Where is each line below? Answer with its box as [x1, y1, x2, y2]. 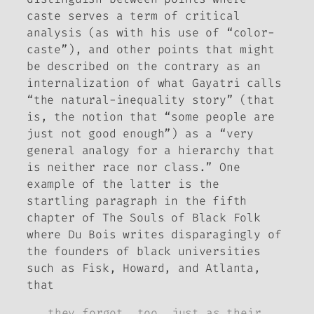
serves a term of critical [67, 8, 240, 24]
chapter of [27, 210, 103, 226]
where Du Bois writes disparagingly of [27, 227, 282, 243]
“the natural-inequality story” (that [27, 93, 275, 108]
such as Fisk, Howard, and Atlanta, [27, 261, 261, 276]
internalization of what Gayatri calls [27, 76, 282, 91]
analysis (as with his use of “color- [27, 25, 275, 41]
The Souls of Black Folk [102, 210, 261, 226]
